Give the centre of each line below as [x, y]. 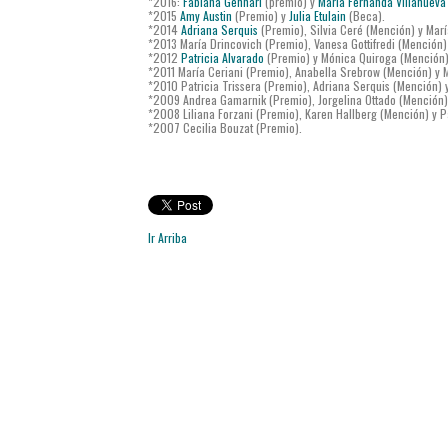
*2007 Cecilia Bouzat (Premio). [225, 127]
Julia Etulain [317, 15]
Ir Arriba [167, 237]
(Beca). [365, 15]
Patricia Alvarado [222, 57]
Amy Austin [206, 15]
